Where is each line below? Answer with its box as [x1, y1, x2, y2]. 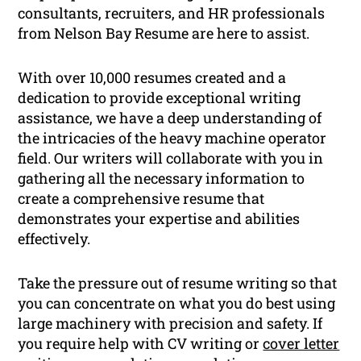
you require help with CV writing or [18, 333, 263, 353]
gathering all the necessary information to [18, 168, 305, 188]
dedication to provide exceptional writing [18, 87, 301, 107]
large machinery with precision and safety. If [18, 313, 323, 333]
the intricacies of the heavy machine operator [18, 127, 327, 147]
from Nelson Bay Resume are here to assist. [18, 23, 310, 43]
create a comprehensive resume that [18, 188, 265, 208]
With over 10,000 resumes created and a [18, 67, 287, 87]
